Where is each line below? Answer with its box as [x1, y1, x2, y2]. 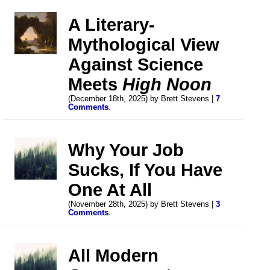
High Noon [122, 74, 212, 94]
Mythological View [68, 34, 220, 54]
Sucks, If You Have [68, 160, 223, 180]
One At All [68, 180, 152, 199]
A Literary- [68, 14, 155, 34]
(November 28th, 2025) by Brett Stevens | [68, 199, 216, 209]
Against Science [68, 54, 204, 74]
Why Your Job [68, 140, 184, 160]
